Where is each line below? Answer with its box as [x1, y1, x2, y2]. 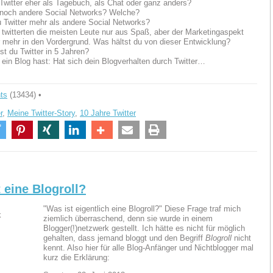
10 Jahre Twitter [80, 108, 136, 118]
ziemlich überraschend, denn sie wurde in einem [43, 213, 213, 223]
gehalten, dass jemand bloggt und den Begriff [43, 233, 205, 243]
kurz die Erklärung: [43, 252, 110, 262]
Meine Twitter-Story [7, 108, 75, 118]
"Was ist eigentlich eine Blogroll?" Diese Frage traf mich [43, 204, 241, 213]
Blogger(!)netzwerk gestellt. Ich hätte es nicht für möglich [43, 223, 245, 233]
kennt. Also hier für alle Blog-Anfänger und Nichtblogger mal [43, 243, 253, 252]
